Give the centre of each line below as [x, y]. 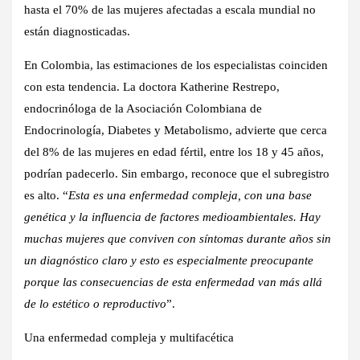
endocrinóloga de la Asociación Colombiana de [143, 109]
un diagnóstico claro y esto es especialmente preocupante [169, 261]
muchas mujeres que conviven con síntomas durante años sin [178, 239]
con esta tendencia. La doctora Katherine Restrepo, [152, 87]
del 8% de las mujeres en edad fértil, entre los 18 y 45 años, [174, 152]
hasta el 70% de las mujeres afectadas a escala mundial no [170, 10]
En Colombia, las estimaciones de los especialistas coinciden [176, 65]
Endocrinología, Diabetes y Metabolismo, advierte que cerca [176, 131]
